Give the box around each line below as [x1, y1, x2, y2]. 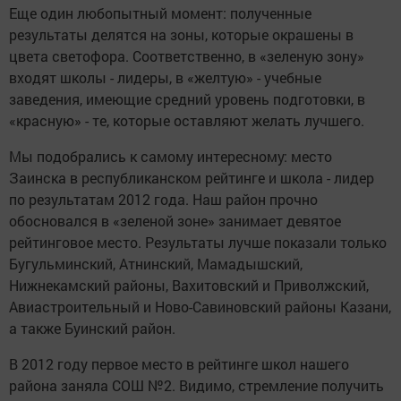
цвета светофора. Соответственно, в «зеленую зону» [9, 47, 364, 66]
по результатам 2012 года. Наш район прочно [9, 190, 318, 209]
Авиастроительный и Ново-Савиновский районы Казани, [9, 297, 391, 317]
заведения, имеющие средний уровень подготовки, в [9, 90, 365, 109]
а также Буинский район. [9, 319, 175, 338]
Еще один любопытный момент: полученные [9, 4, 311, 23]
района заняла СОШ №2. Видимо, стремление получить [9, 376, 384, 396]
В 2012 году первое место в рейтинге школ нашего [9, 354, 349, 374]
